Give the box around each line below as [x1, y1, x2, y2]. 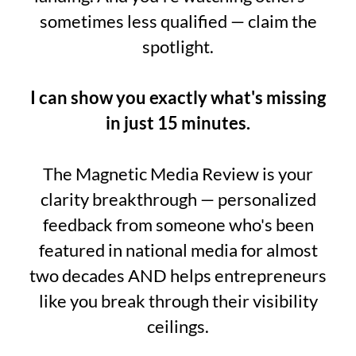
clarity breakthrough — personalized [40, 188, 316, 210]
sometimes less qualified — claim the [39, 10, 317, 32]
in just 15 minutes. [106, 112, 250, 133]
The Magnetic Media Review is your [43, 163, 313, 184]
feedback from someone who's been [42, 214, 314, 235]
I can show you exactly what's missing [30, 87, 326, 108]
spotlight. [142, 36, 214, 57]
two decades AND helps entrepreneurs [29, 265, 327, 286]
